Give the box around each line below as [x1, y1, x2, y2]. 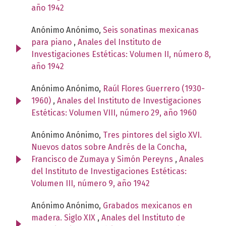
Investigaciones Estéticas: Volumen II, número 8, [31, 49, 211, 59]
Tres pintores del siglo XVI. [103, 130, 202, 140]
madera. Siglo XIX [31, 212, 97, 222]
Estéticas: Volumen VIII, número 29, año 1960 [31, 107, 197, 118]
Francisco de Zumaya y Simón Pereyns [31, 154, 175, 164]
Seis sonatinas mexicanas [103, 25, 199, 35]
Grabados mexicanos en [103, 200, 192, 210]
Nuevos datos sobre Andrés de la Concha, [31, 142, 187, 152]
